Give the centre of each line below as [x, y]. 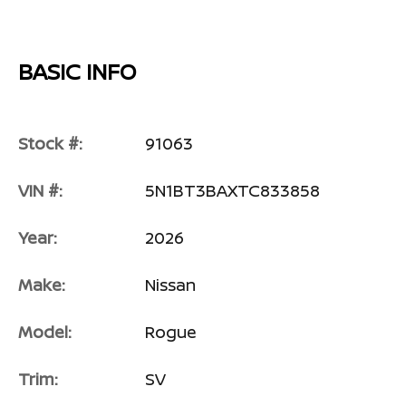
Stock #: [50, 143]
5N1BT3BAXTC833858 [232, 190]
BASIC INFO [77, 71]
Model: [45, 331]
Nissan [170, 284]
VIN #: [40, 190]
